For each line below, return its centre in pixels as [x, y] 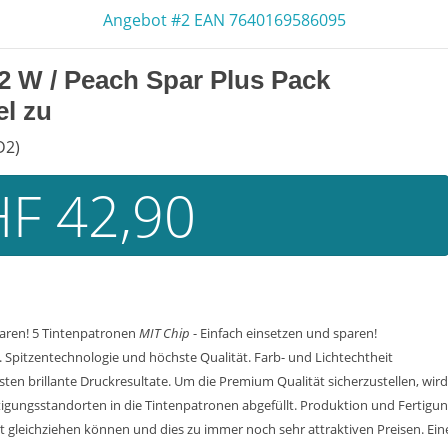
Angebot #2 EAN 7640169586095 [224, 20]
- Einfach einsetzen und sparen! [283, 333]
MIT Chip [164, 333]
